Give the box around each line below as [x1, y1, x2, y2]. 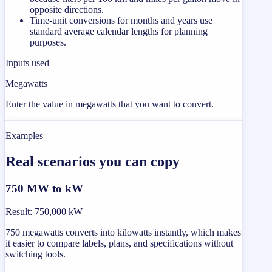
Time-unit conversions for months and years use [30, 15, 212, 25]
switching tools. [5, 249, 66, 260]
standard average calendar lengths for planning [30, 25, 208, 36]
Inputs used [5, 57, 49, 68]
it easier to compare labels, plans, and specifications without [5, 238, 233, 249]
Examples [5, 130, 43, 141]
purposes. [30, 36, 66, 47]
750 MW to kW [5, 182, 83, 195]
